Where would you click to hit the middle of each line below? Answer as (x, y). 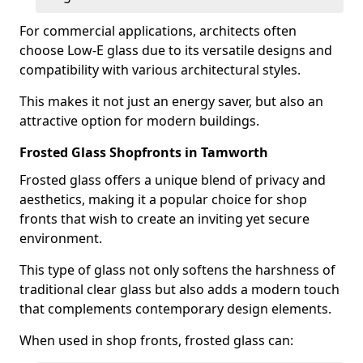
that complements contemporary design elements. (175, 309)
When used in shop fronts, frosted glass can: (156, 340)
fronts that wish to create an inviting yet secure (164, 219)
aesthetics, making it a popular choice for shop (163, 199)
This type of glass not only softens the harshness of (177, 270)
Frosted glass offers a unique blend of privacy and (173, 180)
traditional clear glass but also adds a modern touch (179, 289)
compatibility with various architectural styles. (160, 70)
